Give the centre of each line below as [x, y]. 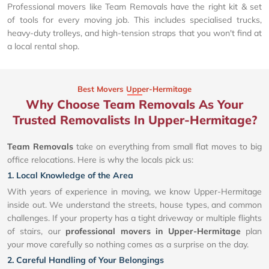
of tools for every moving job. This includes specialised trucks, [134, 20]
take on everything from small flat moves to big [168, 146]
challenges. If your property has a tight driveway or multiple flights [134, 218]
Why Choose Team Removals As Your [134, 104]
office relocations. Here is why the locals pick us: [100, 159]
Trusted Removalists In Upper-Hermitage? [134, 119]
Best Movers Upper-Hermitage [134, 89]
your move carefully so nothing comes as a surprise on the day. [128, 244]
